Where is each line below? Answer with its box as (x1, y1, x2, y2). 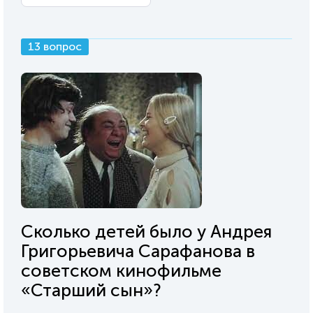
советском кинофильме (21, 260, 221, 282)
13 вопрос (28, 40, 82, 53)
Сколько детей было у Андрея (21, 221, 272, 242)
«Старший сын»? (21, 279, 161, 301)
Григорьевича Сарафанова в (21, 240, 255, 262)
